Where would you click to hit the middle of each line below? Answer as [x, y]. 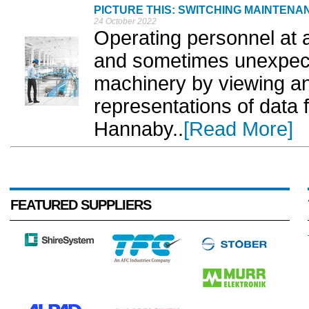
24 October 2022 [125, 22]
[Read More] [238, 129]
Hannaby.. [139, 129]
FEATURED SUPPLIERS [81, 205]
